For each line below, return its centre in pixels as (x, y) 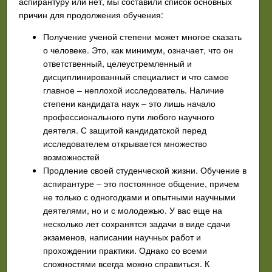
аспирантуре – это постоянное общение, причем (141, 183)
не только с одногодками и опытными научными (139, 196)
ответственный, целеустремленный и (117, 63)
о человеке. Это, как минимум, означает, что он (138, 49)
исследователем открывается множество (125, 143)
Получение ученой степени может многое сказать (142, 36)
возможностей (71, 156)
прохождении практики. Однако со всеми (125, 250)
